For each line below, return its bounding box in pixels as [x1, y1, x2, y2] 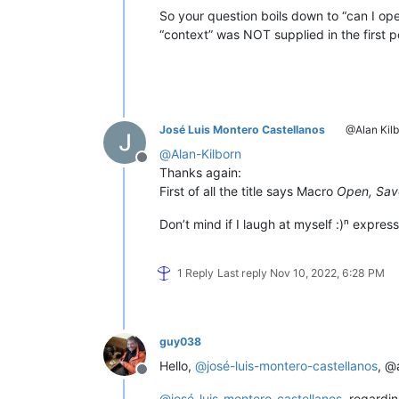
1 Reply [177, 265, 214, 280]
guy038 [159, 334, 201, 348]
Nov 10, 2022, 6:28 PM [270, 265, 385, 280]
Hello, [159, 357, 195, 373]
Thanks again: [159, 164, 241, 180]
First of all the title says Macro [159, 183, 337, 199]
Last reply [217, 265, 270, 280]
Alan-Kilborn [171, 145, 241, 161]
